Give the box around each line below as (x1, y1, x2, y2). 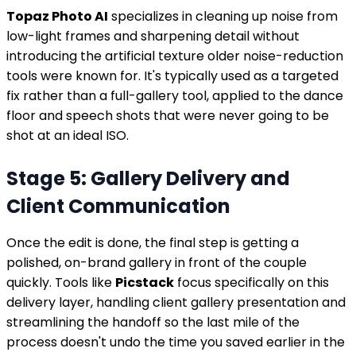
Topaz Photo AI (6, 6, 108, 25)
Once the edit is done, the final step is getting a (6, 233, 299, 252)
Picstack (115, 273, 174, 292)
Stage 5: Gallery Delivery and (6, 164, 290, 192)
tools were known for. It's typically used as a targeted (6, 66, 339, 85)
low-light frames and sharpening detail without (6, 26, 300, 45)
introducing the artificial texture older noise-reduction (6, 46, 343, 65)
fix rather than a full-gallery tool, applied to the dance (6, 86, 343, 105)
